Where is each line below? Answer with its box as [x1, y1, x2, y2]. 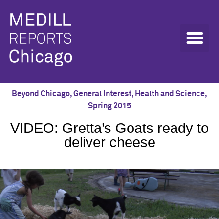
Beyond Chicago [12, 90, 70, 98]
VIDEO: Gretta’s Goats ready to [10, 120, 209, 136]
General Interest [73, 90, 131, 98]
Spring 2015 [88, 102, 131, 109]
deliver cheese [64, 134, 155, 150]
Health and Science [135, 90, 205, 98]
